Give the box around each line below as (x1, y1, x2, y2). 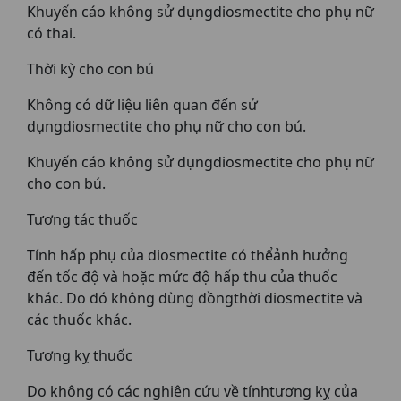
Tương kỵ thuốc (27, 346, 132, 365)
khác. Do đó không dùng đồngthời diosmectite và (27, 288, 363, 308)
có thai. (27, 23, 76, 43)
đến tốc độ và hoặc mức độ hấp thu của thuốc (27, 267, 337, 286)
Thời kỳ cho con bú (27, 59, 154, 79)
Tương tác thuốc (27, 209, 138, 229)
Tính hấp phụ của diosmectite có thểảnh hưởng (27, 245, 348, 265)
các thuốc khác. (27, 310, 132, 329)
